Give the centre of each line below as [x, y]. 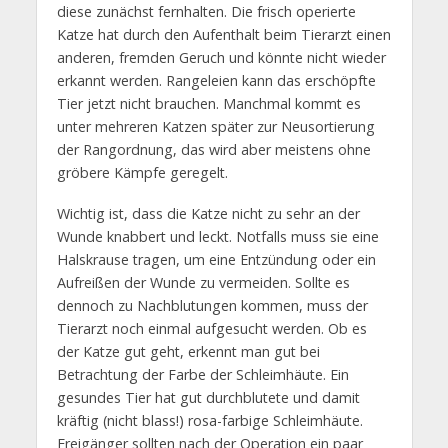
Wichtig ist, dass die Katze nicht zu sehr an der [208, 213]
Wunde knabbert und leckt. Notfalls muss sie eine [217, 236]
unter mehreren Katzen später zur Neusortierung [215, 126]
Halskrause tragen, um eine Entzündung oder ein [216, 259]
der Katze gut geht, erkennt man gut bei [188, 351]
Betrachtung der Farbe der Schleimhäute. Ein [202, 374]
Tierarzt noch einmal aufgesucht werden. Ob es [211, 328]
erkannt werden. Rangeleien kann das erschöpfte [216, 80]
